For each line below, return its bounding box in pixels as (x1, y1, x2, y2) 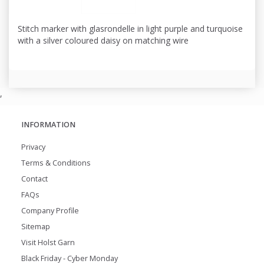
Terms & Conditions (21, 158, 91, 169)
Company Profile (21, 206, 79, 216)
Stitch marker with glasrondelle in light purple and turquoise (18, 23, 243, 35)
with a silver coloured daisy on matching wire (18, 35, 189, 47)
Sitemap (21, 222, 50, 232)
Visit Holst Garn (21, 237, 75, 248)
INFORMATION (21, 120, 75, 130)
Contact (21, 174, 48, 184)
